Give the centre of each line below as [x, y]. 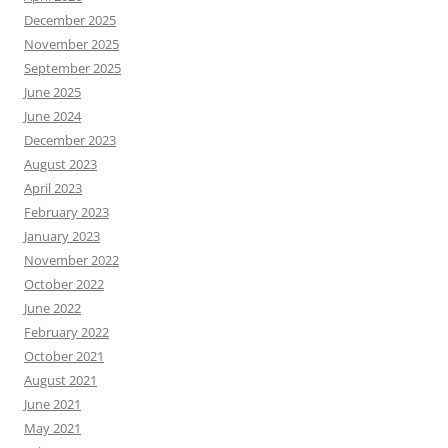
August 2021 [60, 379]
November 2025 [71, 43]
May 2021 [52, 427]
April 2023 [53, 187]
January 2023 [62, 235]
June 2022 [52, 307]
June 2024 [52, 115]
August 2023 [60, 163]
